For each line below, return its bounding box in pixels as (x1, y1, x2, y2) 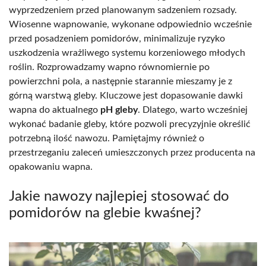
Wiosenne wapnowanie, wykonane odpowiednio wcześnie (9, 20, 252, 30)
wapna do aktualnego (9, 105, 100, 115)
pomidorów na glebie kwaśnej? (9, 206, 201, 221)
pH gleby (100, 105, 138, 115)
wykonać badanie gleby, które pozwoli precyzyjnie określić (9, 119, 251, 129)
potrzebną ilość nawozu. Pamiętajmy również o (9, 134, 204, 144)
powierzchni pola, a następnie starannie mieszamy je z (9, 77, 232, 87)
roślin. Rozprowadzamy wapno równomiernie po (9, 62, 210, 72)
